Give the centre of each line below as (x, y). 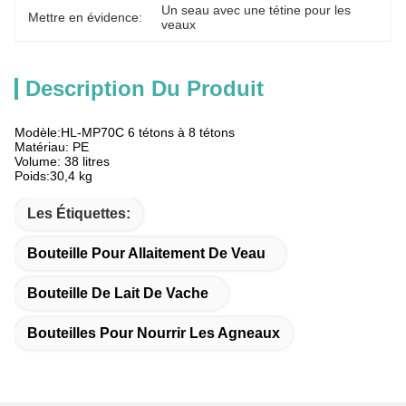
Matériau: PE (52, 147)
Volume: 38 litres (62, 161)
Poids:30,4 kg (53, 176)
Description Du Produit (145, 88)
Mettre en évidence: (85, 17)
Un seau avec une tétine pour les (256, 10)
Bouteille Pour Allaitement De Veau (146, 253)
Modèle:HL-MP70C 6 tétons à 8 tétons (125, 132)
